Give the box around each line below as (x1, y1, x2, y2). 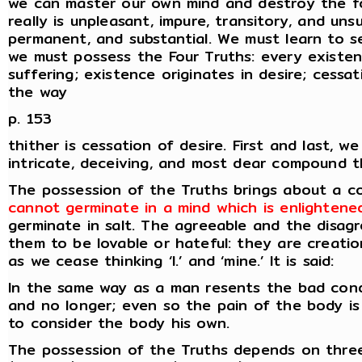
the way (8, 79, 68, 103)
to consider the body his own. (8, 310, 230, 335)
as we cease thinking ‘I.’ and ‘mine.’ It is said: (8, 248, 335, 272)
